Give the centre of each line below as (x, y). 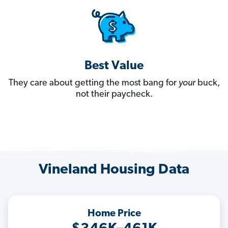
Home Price (114, 214)
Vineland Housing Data (114, 170)
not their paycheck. (114, 95)
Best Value (114, 66)
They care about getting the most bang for (93, 83)
